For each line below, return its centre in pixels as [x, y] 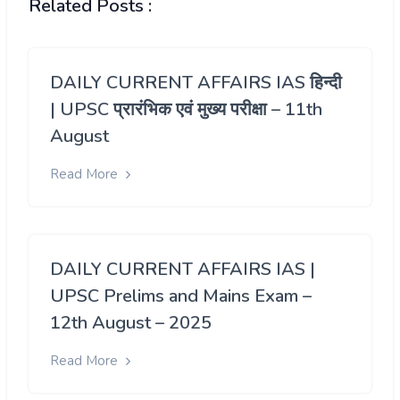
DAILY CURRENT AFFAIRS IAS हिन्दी [196, 82]
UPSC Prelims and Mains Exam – [181, 296]
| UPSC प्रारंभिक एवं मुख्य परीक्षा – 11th [186, 109]
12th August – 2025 [131, 323]
